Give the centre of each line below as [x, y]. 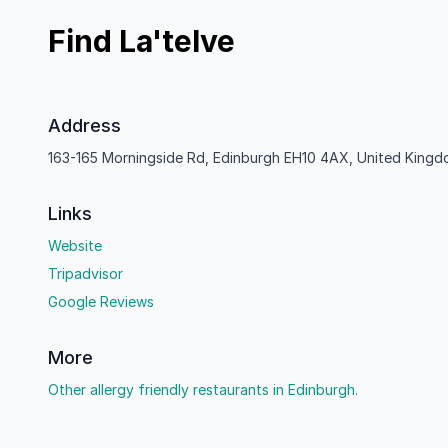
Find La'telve [141, 41]
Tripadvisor [85, 273]
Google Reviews [101, 301]
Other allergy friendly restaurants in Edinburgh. [203, 389]
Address [84, 125]
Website [75, 245]
